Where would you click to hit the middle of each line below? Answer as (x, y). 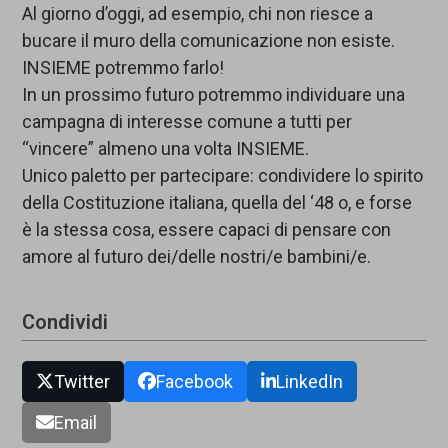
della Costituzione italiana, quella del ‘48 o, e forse (217, 203)
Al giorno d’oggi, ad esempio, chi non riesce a (198, 14)
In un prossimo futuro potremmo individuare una (214, 95)
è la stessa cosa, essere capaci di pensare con (207, 230)
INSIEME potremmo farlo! (123, 68)
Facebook (194, 382)
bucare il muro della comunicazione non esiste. (209, 41)
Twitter (82, 382)
